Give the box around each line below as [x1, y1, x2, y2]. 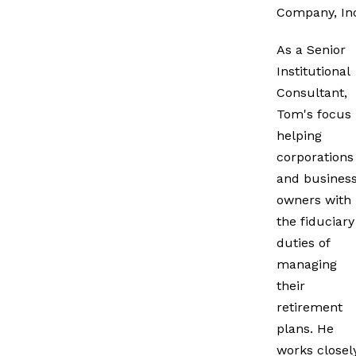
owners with [277, 192, 351, 207]
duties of [277, 234, 330, 250]
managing [277, 256, 337, 272]
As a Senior [277, 41, 346, 57]
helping [277, 127, 322, 143]
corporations [277, 149, 354, 164]
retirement [277, 299, 342, 315]
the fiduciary [277, 213, 354, 229]
